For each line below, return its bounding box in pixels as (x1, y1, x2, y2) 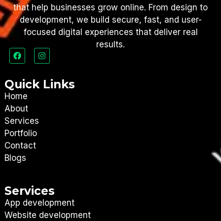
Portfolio (4, 128, 37, 139)
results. (96, 39, 125, 49)
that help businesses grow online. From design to (13, 2, 208, 12)
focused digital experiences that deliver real (23, 27, 198, 37)
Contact (4, 141, 36, 151)
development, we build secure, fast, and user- (19, 14, 202, 25)
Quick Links (4, 77, 75, 92)
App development (4, 198, 74, 208)
